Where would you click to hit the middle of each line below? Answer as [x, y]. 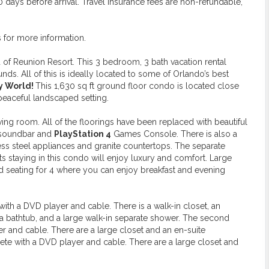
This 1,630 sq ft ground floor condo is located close [137, 86]
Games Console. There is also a [174, 134]
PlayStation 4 [83, 134]
